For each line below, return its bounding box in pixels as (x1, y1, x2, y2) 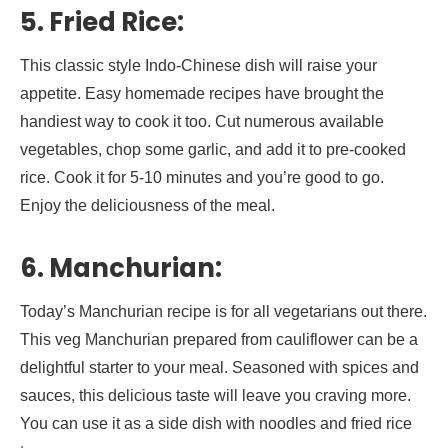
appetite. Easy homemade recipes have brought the (20, 85, 384, 103)
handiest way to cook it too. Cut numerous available (20, 113, 384, 131)
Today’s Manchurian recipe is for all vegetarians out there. (20, 302, 427, 320)
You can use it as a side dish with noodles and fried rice (20, 414, 412, 432)
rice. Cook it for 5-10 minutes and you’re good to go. (20, 169, 384, 187)
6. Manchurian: (20, 250, 222, 287)
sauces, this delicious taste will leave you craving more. (20, 386, 411, 404)
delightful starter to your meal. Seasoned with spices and (20, 358, 419, 376)
